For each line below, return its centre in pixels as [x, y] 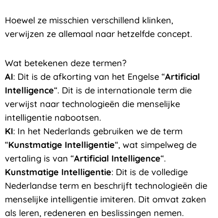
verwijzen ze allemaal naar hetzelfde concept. [99, 34]
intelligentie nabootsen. [53, 117]
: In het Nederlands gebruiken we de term [98, 131]
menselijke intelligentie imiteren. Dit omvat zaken [106, 199]
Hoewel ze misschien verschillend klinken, [89, 20]
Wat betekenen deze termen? [66, 63]
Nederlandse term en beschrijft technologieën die [106, 185]
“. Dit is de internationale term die [123, 90]
